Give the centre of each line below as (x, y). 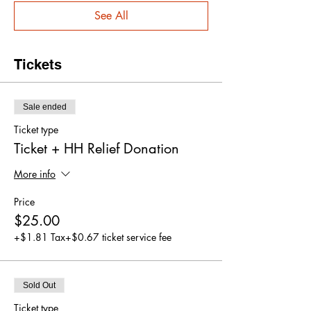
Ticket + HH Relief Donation (96, 148)
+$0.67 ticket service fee (118, 237)
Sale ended (45, 107)
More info (35, 174)
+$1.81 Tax (40, 237)
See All (111, 15)
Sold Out (39, 285)
